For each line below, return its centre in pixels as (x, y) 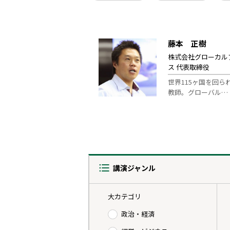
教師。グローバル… (198, 92)
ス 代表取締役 (189, 67)
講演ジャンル (134, 168)
